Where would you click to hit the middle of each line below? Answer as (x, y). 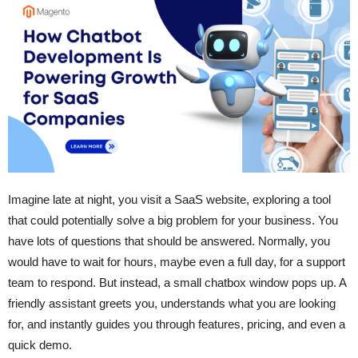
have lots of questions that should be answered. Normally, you (169, 241)
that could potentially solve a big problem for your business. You (173, 221)
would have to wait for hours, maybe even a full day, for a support (177, 262)
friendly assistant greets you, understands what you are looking (172, 304)
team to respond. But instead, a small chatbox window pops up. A (177, 283)
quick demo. (42, 345)
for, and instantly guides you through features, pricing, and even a (177, 324)
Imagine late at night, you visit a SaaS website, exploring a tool (169, 200)
